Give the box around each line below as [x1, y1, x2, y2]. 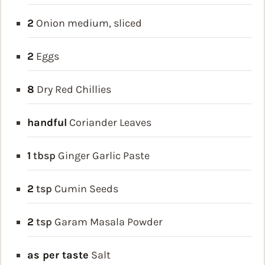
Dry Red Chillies [37, 83, 111, 96]
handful [27, 116, 67, 130]
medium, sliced [67, 17, 142, 30]
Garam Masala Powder [54, 215, 163, 229]
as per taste [27, 248, 89, 262]
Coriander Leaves [69, 116, 151, 130]
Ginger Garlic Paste [58, 149, 150, 163]
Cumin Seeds [54, 182, 118, 196]
